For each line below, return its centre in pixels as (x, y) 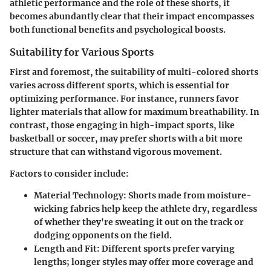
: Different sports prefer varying (166, 248)
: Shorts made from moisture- (188, 195)
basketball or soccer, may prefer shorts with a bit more (126, 138)
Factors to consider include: (69, 173)
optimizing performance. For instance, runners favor (124, 98)
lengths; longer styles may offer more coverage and (144, 262)
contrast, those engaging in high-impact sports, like (122, 125)
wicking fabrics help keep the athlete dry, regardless (145, 208)
